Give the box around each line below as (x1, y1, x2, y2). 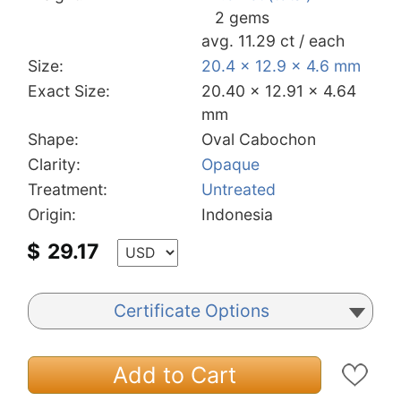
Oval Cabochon (201, 129, 316, 149)
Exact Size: (28, 81, 110, 100)
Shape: (28, 129, 79, 149)
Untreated (201, 179, 276, 199)
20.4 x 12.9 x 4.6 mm (201, 55, 361, 75)
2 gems (215, 7, 269, 27)
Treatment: (28, 179, 107, 199)
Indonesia (201, 204, 273, 224)
